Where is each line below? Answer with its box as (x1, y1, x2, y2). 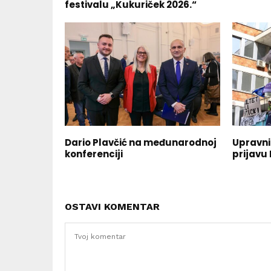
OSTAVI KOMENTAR (65, 200, 160, 212)
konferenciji (65, 147, 123, 160)
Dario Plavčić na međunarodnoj (65, 135, 217, 149)
